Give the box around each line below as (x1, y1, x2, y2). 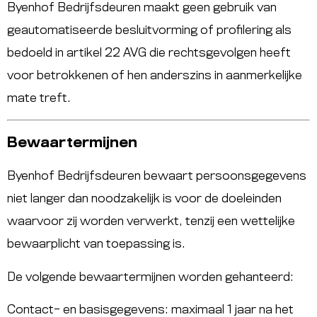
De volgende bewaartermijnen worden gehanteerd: (7, 271, 294, 283)
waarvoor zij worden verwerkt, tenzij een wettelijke (7, 216, 295, 228)
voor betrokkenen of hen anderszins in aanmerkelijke (7, 69, 302, 81)
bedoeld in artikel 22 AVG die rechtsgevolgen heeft (7, 47, 291, 59)
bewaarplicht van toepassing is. (7, 238, 185, 250)
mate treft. (7, 92, 71, 104)
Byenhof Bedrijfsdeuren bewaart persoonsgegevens (7, 171, 306, 183)
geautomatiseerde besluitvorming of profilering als (7, 24, 292, 36)
